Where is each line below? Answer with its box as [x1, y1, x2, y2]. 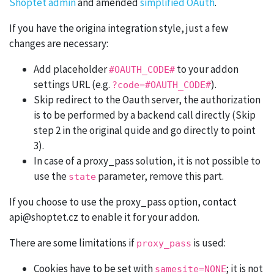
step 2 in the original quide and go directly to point [34, 124, 256, 138]
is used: [191, 236, 226, 250]
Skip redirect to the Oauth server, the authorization [34, 93, 261, 107]
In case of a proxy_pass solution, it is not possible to [34, 154, 261, 168]
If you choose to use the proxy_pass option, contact [9, 195, 237, 209]
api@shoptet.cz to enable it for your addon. [9, 210, 199, 224]
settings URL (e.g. [34, 78, 112, 92]
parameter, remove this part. [96, 169, 224, 183]
